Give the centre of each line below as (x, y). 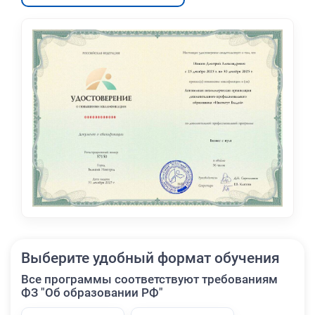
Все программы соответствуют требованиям (149, 279)
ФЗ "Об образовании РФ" (92, 292)
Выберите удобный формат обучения (150, 258)
